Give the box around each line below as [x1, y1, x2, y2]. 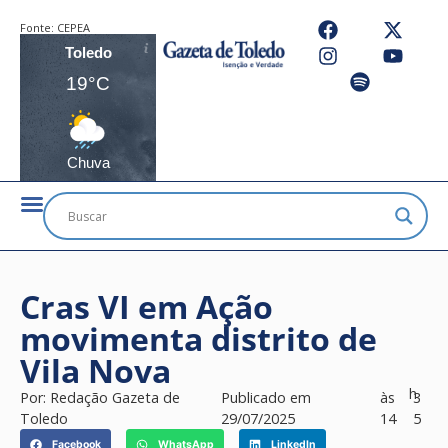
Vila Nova [20, 349, 171, 392]
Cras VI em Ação [20, 285, 273, 328]
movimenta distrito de [20, 317, 377, 360]
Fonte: [20, 20, 57, 35]
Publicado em [220, 388, 311, 407]
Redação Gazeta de [50, 388, 180, 407]
